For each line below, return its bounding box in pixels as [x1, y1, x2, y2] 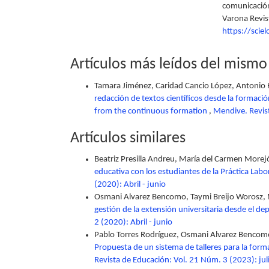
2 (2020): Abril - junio [94, 218, 172, 227]
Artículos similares [70, 130, 186, 147]
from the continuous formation [94, 106, 209, 116]
